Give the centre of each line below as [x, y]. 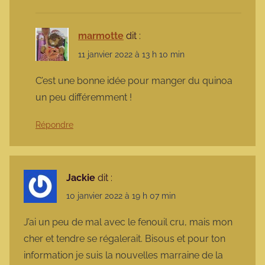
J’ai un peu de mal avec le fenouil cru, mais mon [128, 222]
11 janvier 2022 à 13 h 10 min [131, 54]
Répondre [54, 125]
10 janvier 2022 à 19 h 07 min [121, 195]
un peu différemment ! [84, 97]
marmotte [101, 36]
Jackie [81, 177]
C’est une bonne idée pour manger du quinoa [134, 80]
